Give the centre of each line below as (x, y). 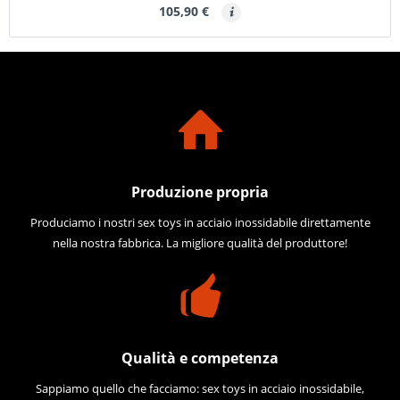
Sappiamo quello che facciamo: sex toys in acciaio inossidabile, (200, 388)
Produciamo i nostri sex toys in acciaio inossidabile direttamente (200, 222)
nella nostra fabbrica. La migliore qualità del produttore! (200, 243)
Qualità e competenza (200, 358)
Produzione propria (200, 192)
